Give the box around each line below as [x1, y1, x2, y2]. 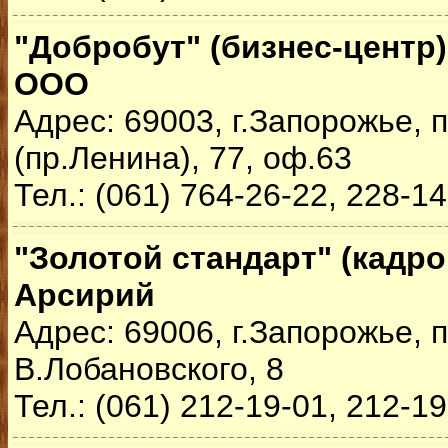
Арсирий [14, 277, 155, 313]
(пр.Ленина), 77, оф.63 [14, 140, 352, 176]
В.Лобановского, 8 [14, 351, 284, 387]
